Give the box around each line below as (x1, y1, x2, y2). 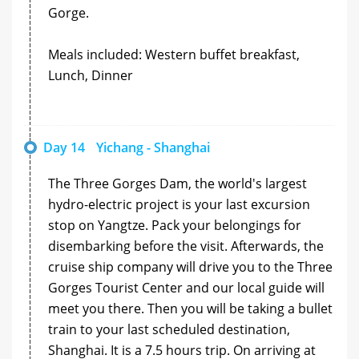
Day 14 (43, 138, 85, 156)
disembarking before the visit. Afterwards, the (48, 236, 324, 255)
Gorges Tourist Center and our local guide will (48, 278, 325, 296)
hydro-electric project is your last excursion (48, 195, 310, 213)
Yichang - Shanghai (96, 138, 210, 156)
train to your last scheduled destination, (48, 320, 290, 338)
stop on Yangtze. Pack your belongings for (48, 216, 301, 234)
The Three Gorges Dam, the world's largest (48, 174, 307, 192)
